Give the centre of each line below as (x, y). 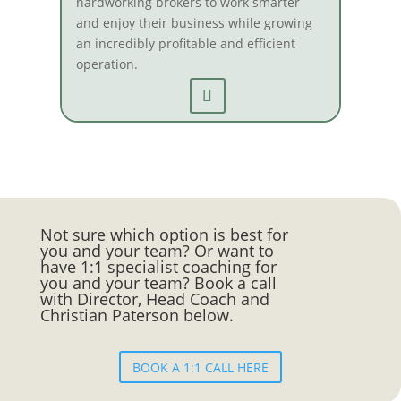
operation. (107, 64)
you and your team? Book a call (158, 283)
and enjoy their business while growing (194, 23)
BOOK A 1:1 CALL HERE (200, 367)
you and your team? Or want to (157, 251)
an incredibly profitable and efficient (185, 44)
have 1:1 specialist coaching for (158, 267)
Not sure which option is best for (164, 235)
